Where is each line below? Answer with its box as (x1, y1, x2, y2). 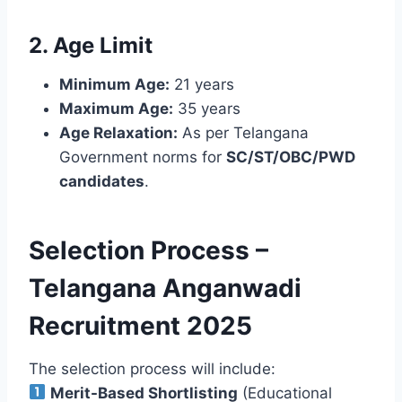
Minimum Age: (59, 74, 170, 93)
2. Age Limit (29, 31, 153, 58)
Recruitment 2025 (29, 310, 252, 341)
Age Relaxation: (59, 123, 178, 142)
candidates (59, 171, 144, 190)
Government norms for (59, 147, 226, 166)
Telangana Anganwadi (29, 272, 301, 303)
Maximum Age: (59, 99, 173, 118)
